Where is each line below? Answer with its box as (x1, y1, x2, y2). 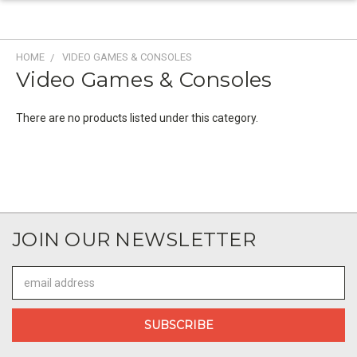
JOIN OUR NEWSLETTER (12, 228, 256, 251)
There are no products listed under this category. (16, 112, 258, 124)
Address (12, 284, 54, 297)
